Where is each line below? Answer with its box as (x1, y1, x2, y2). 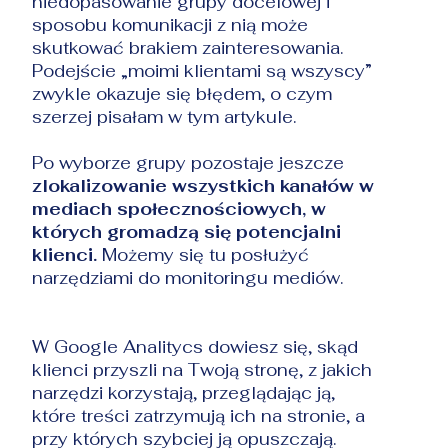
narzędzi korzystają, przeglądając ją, (32, 381, 336, 404)
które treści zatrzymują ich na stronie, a (32, 404, 366, 427)
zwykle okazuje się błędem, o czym (32, 82, 333, 105)
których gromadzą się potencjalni (32, 220, 342, 243)
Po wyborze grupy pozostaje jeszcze (32, 151, 345, 174)
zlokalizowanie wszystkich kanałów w (32, 174, 375, 197)
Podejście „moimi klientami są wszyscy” (32, 59, 373, 82)
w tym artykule (168, 105, 294, 128)
